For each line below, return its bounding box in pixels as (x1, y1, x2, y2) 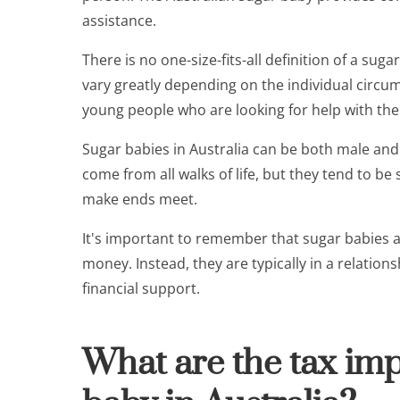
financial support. (82, 279, 200, 298)
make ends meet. (82, 189, 197, 209)
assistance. (82, 11, 156, 30)
